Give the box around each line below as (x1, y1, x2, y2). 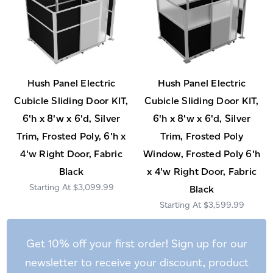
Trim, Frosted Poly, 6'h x (16, 130, 126, 143)
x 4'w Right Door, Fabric (147, 166, 257, 178)
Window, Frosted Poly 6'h (143, 148, 260, 160)
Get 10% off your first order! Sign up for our (26, 237, 247, 250)
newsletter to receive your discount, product (24, 256, 249, 269)
